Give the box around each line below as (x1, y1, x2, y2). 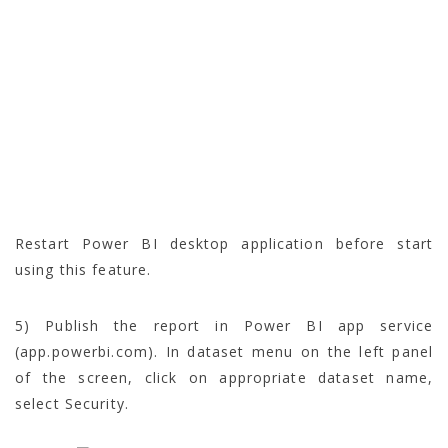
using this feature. (15, 259, 152, 279)
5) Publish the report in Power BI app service (15, 315, 433, 335)
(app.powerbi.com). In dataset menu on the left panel (15, 341, 433, 361)
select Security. (15, 393, 129, 413)
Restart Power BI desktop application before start (15, 233, 433, 253)
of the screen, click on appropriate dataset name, (15, 367, 433, 387)
